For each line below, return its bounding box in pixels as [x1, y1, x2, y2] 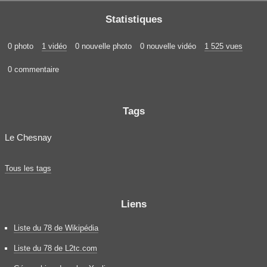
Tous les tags [5, 163, 51, 173]
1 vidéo [42, 41, 67, 51]
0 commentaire [8, 64, 59, 74]
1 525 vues [204, 41, 243, 51]
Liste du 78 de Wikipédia [14, 223, 98, 232]
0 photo [8, 41, 33, 51]
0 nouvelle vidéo [140, 41, 196, 51]
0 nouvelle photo [75, 41, 132, 51]
